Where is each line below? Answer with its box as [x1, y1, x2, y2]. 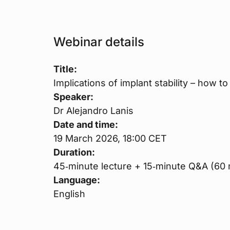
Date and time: [53, 119, 118, 130]
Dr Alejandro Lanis [53, 105, 133, 117]
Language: [53, 175, 100, 186]
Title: [53, 64, 77, 75]
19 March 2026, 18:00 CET [53, 133, 167, 144]
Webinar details [53, 34, 144, 50]
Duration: [53, 147, 95, 158]
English [53, 188, 85, 200]
